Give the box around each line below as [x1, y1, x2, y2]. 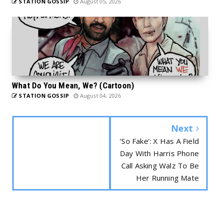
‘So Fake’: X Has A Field [120, 136, 199, 146]
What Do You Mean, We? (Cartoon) [12, 80, 135, 90]
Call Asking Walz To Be [121, 160, 199, 170]
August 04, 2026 [78, 91, 121, 99]
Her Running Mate [136, 172, 199, 183]
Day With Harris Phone [119, 148, 199, 158]
